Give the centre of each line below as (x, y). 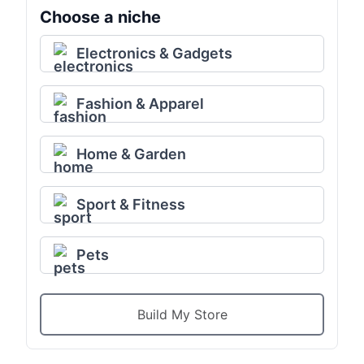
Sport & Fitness (131, 204)
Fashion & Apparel (140, 103)
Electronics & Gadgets (154, 53)
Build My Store (182, 314)
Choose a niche (100, 17)
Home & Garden (131, 154)
